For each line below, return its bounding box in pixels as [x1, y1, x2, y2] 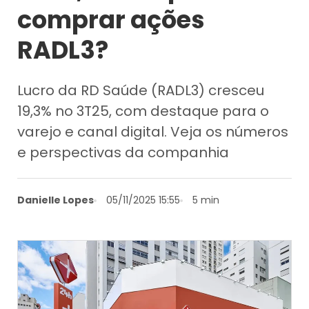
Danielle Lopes [17, 192, 94, 207]
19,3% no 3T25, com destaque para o [17, 101, 270, 121]
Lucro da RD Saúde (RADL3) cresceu [17, 80, 265, 100]
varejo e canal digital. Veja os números [17, 121, 289, 141]
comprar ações [17, 2, 206, 37]
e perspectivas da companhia [17, 142, 230, 162]
